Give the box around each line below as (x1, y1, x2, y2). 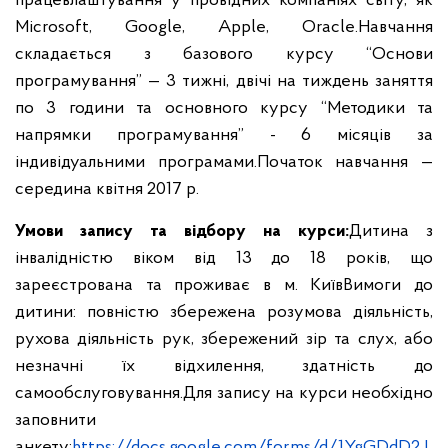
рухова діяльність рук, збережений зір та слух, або (15, 330, 433, 349)
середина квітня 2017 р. (15, 180, 199, 199)
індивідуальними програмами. (15, 153, 257, 172)
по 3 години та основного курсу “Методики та (15, 99, 433, 118)
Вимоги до (343, 276, 434, 295)
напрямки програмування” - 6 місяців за (15, 126, 433, 145)
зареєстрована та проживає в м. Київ (15, 276, 344, 295)
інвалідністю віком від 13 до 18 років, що (15, 249, 433, 268)
